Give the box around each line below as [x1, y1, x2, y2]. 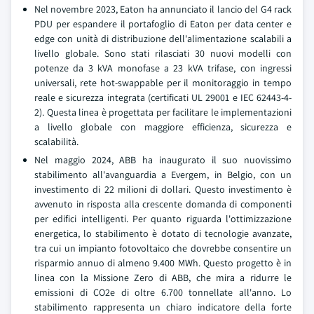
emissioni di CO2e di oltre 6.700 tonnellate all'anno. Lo [34, 286, 292, 299]
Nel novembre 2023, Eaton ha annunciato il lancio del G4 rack [34, 3, 292, 16]
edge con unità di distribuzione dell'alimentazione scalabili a [34, 32, 292, 46]
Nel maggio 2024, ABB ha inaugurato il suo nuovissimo [34, 153, 292, 167]
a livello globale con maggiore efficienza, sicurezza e [34, 121, 292, 134]
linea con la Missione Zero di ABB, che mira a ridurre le [34, 271, 292, 285]
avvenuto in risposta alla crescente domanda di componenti [34, 198, 292, 211]
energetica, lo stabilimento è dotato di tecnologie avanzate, [34, 227, 292, 240]
